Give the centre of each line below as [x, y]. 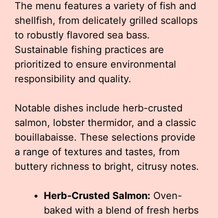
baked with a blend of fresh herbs [121, 210]
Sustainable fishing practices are [89, 50]
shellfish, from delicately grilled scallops [106, 20]
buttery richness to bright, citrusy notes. [107, 166]
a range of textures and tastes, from [97, 152]
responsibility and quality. [73, 79]
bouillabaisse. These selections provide [105, 137]
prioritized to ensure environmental [95, 64]
